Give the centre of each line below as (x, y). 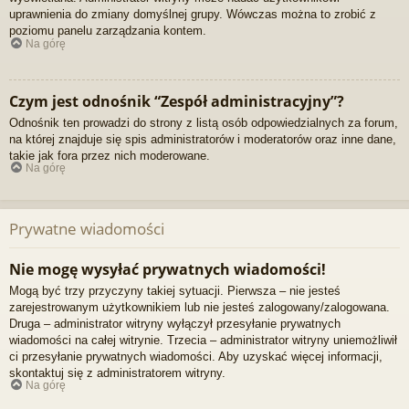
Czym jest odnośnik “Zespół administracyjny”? (177, 101)
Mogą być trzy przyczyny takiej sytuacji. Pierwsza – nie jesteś (175, 290)
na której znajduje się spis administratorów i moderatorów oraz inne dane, (203, 139)
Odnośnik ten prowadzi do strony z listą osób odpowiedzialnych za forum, (204, 122)
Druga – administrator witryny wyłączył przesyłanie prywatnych (175, 323)
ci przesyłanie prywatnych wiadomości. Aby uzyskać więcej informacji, (196, 356)
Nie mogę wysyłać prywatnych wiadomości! (168, 269)
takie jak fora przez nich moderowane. (110, 155)
